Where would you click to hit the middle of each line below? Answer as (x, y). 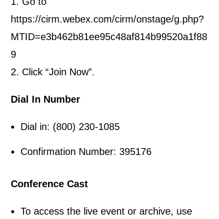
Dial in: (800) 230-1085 (72, 127)
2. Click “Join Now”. (53, 72)
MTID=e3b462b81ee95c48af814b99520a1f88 (109, 37)
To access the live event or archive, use (107, 211)
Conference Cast (50, 184)
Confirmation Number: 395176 (86, 152)
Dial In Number (46, 99)
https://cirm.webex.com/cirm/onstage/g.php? (108, 19)
